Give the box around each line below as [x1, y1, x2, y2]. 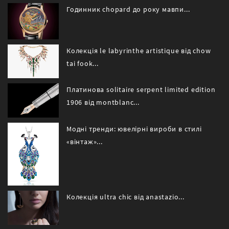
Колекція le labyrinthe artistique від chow [66, 46, 211, 55]
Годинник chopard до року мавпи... [66, 5, 190, 14]
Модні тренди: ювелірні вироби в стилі [66, 125, 202, 134]
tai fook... [66, 59, 99, 68]
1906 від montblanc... [66, 98, 140, 107]
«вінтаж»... [66, 138, 103, 147]
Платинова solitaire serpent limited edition [66, 85, 216, 95]
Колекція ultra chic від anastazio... [66, 193, 185, 202]
